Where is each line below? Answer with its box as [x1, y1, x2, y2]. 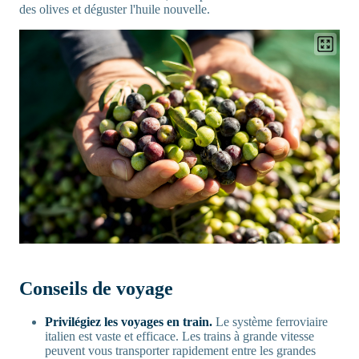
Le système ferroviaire [212, 315, 328, 329]
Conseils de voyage [19, 278, 173, 300]
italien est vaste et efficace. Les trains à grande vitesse [45, 329, 314, 344]
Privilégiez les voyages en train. [45, 315, 212, 329]
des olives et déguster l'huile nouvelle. [19, 2, 210, 17]
